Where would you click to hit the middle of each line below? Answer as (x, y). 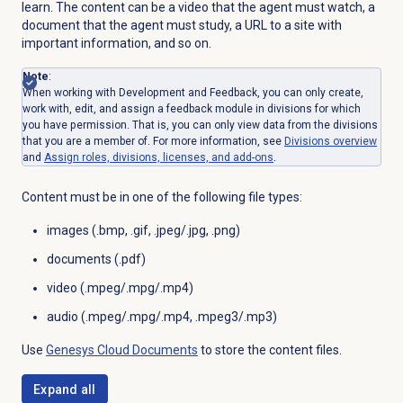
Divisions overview (330, 142)
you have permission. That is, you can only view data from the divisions (200, 125)
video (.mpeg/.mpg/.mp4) (120, 288)
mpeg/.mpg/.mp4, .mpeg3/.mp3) (182, 317)
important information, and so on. (116, 44)
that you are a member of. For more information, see (153, 142)
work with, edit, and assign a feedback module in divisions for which (191, 109)
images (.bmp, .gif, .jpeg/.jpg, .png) (144, 231)
